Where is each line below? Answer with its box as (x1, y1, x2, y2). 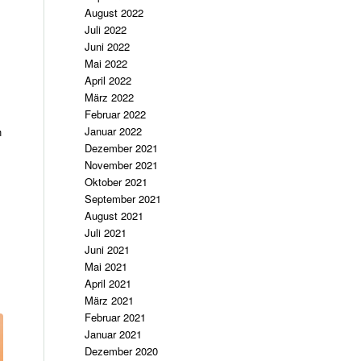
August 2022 (85, 5, 144, 20)
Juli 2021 (85, 225, 127, 240)
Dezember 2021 (85, 140, 159, 156)
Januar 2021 (85, 326, 143, 342)
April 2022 (85, 73, 132, 88)
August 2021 (85, 208, 144, 223)
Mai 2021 (85, 259, 128, 274)
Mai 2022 (85, 56, 128, 71)
